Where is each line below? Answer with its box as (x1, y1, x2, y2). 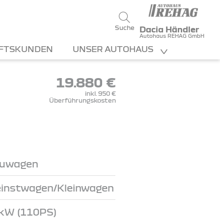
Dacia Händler (139, 25, 199, 34)
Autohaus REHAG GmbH (139, 33, 204, 39)
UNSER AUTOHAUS (73, 44, 155, 54)
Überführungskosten (49, 97, 116, 104)
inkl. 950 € (84, 90, 116, 97)
